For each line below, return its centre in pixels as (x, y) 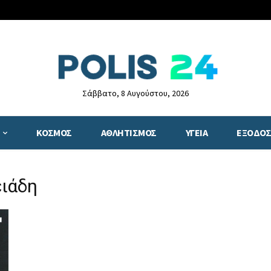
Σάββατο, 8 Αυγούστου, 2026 (135, 93)
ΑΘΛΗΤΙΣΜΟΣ (129, 133)
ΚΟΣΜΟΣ (54, 133)
